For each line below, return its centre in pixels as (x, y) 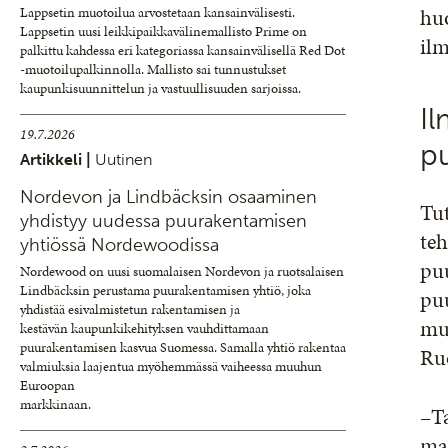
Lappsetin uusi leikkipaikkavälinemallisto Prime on (163, 31)
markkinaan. (55, 404)
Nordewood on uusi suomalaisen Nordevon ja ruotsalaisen (182, 271)
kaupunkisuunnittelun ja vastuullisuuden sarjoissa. (160, 88)
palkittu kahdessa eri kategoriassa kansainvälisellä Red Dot (182, 50)
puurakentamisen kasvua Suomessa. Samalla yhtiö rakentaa (183, 347)
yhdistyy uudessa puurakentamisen (163, 221)
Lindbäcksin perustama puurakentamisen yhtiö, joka (165, 290)
